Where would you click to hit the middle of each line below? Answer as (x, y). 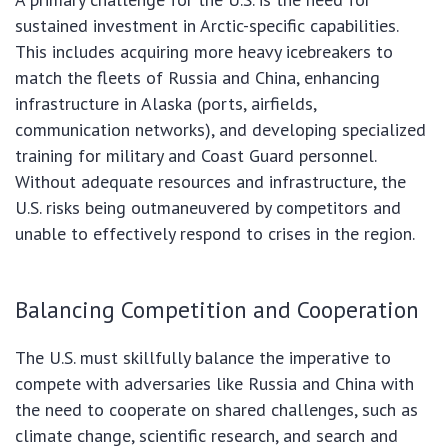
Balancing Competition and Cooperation (217, 309)
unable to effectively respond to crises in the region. (215, 234)
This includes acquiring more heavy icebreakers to (204, 52)
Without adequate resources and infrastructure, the (210, 182)
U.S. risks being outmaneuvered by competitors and (208, 208)
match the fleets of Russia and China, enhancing (197, 78)
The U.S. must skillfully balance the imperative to (203, 358)
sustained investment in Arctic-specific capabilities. (206, 26)
